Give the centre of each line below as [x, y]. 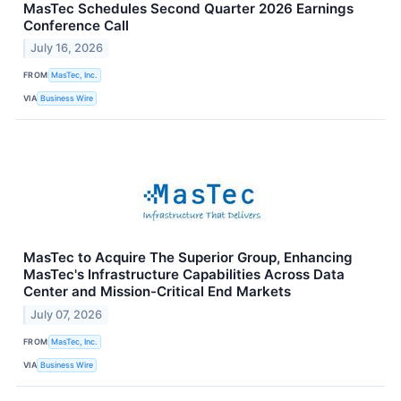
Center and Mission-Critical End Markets [157, 292]
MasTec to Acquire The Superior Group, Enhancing [188, 258]
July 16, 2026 [67, 48]
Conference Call [76, 25]
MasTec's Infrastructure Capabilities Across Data [184, 275]
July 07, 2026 [67, 315]
